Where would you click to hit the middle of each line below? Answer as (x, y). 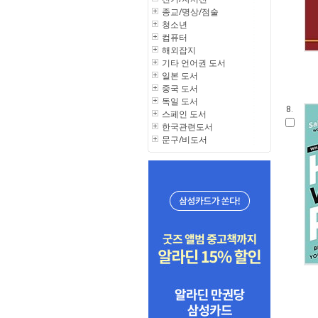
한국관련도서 (187, 127)
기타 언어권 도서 (194, 63)
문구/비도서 (185, 139)
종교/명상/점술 (190, 12)
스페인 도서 (184, 114)
